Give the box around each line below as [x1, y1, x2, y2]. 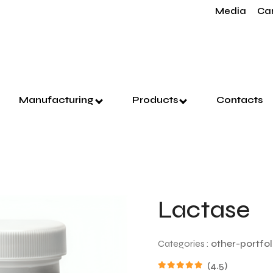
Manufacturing [19, 93, 96, 105]
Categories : [158, 237, 211, 249]
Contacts [216, 93, 263, 105]
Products [132, 93, 180, 105]
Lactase [158, 194, 250, 224]
